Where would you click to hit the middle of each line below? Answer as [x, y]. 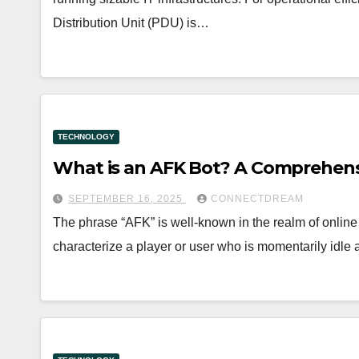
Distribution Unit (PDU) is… [131, 23]
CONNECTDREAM [257, 199]
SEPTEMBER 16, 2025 [127, 199]
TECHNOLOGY [86, 137]
